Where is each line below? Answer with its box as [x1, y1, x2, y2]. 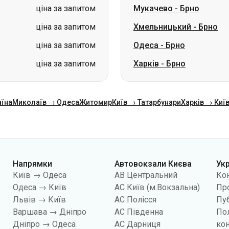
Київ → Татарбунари [112, 98, 181, 106]
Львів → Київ [13, 195, 66, 204]
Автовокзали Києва [114, 159, 192, 169]
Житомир [79, 98, 112, 106]
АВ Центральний [114, 170, 178, 180]
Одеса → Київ [13, 182, 67, 192]
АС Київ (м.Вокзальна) [114, 182, 200, 192]
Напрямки [13, 159, 53, 169]
